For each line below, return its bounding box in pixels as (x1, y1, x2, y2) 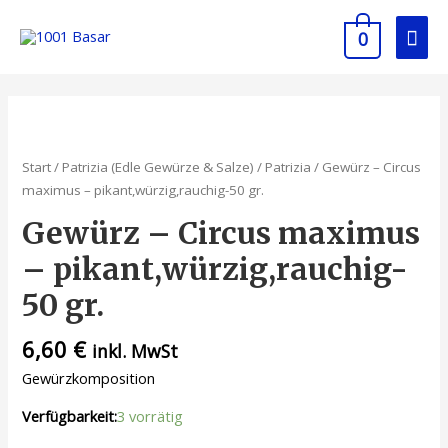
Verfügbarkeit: (22, 405, 118, 426)
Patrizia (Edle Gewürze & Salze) (62, 157, 255, 176)
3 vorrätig (117, 405, 184, 426)
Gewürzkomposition (22, 368, 156, 389)
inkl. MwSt (92, 339, 179, 364)
